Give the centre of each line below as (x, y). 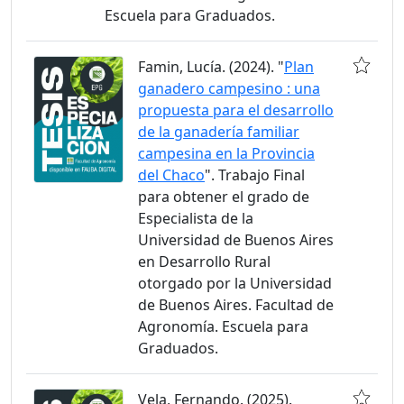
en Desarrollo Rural (204, 262)
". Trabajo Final (255, 175)
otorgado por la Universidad (235, 283)
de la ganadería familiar (219, 132)
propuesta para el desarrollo (236, 110)
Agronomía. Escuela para (223, 326)
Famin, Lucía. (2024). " (211, 67)
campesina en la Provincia (226, 153)
